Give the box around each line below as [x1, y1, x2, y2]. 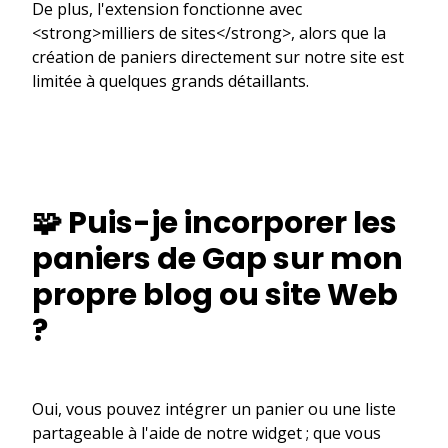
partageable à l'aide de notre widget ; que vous [32, 421, 381, 444]
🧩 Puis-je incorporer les [32, 201, 397, 244]
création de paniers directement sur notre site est [32, 45, 404, 68]
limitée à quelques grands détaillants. [32, 69, 309, 92]
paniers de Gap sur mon [32, 237, 403, 280]
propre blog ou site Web [32, 273, 398, 316]
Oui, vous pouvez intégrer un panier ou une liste [32, 397, 396, 420]
